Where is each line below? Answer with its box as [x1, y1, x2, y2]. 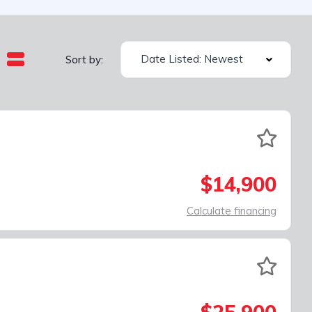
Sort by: [65, 52, 103, 66]
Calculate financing [187, 204, 276, 217]
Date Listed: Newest [141, 52, 243, 65]
